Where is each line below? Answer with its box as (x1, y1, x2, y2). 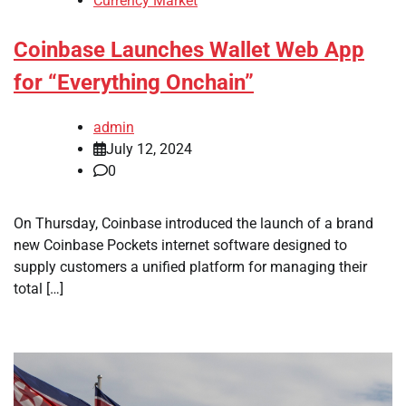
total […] (14, 279, 63, 297)
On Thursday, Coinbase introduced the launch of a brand (14, 214, 373, 232)
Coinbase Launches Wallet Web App (14, 37, 364, 63)
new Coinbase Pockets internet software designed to (14, 236, 347, 254)
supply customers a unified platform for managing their (14, 257, 367, 275)
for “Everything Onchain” (14, 70, 254, 96)
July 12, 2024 (106, 140, 192, 158)
